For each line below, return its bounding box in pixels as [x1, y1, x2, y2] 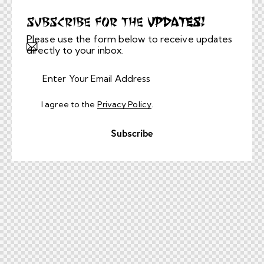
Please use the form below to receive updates [27, 33, 233, 45]
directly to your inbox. [27, 44, 124, 56]
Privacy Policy [97, 99, 151, 110]
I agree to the [41, 99, 97, 110]
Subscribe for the [27, 15, 143, 29]
